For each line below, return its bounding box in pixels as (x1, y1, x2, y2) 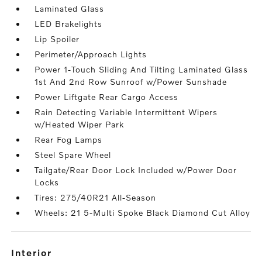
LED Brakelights (35, 19, 103, 29)
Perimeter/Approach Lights (35, 49, 147, 59)
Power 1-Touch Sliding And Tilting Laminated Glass (35, 64, 249, 74)
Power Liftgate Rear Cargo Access (35, 92, 179, 102)
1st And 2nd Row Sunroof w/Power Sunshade (35, 77, 227, 87)
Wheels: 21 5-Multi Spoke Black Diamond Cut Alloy (35, 208, 251, 218)
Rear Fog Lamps (35, 135, 103, 144)
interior (15, 247, 53, 258)
